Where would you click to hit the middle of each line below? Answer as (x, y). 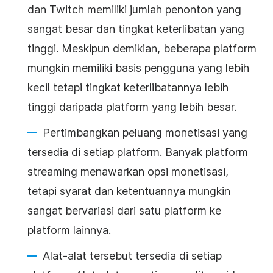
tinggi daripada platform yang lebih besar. (132, 107)
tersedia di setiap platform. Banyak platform (138, 152)
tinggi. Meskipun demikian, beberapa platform (142, 48)
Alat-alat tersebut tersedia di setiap (132, 255)
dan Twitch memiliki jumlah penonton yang (134, 9)
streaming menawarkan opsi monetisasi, (128, 171)
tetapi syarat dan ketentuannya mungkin (129, 191)
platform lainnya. (69, 230)
